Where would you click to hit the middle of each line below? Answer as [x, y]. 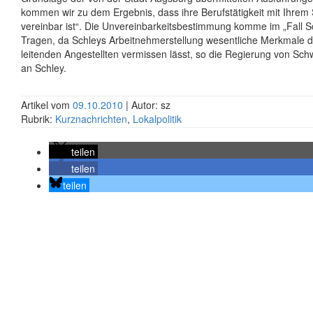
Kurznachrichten [91, 119]
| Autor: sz [148, 105]
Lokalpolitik [157, 119]
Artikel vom [47, 105]
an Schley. [44, 68]
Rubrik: [38, 119]
